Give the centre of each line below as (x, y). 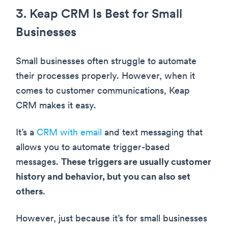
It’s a (26, 133)
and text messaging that (152, 133)
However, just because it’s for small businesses (111, 219)
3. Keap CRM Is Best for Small (99, 15)
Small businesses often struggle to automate (106, 62)
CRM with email (69, 133)
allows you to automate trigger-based (93, 148)
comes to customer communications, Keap (103, 91)
